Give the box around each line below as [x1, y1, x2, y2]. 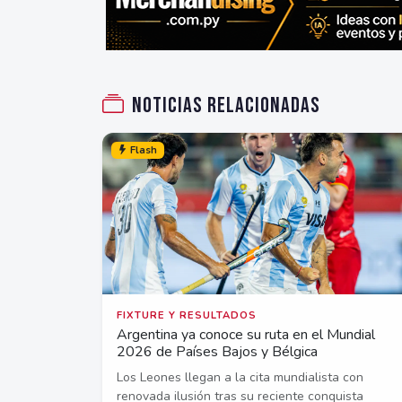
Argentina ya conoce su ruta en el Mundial [117, 324, 375, 345]
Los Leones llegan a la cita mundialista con [117, 368, 363, 386]
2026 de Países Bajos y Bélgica [117, 341, 318, 362]
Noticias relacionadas [132, 92, 320, 118]
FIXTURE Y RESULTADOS [117, 308, 257, 322]
